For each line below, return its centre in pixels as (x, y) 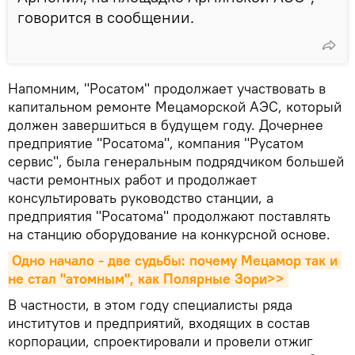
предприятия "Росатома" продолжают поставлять (169, 216)
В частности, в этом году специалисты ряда (150, 304)
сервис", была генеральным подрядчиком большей (176, 161)
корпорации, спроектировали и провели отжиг (160, 341)
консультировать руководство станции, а (141, 197)
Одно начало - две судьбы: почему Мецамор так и (175, 260)
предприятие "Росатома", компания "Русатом (156, 143)
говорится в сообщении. (106, 17)
